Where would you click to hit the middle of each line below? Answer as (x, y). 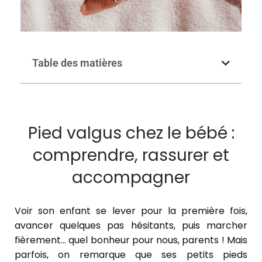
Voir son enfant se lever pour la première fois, (131, 211)
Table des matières (77, 63)
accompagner (131, 177)
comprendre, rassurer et (131, 155)
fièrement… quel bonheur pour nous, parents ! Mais (131, 240)
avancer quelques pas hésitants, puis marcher (131, 225)
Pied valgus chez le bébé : (131, 133)
